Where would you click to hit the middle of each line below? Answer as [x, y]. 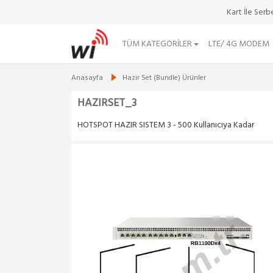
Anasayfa [87, 78]
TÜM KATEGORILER [158, 44]
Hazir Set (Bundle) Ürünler [164, 78]
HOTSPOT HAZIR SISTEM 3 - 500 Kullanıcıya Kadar [166, 125]
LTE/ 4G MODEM [239, 44]
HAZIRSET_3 [107, 103]
